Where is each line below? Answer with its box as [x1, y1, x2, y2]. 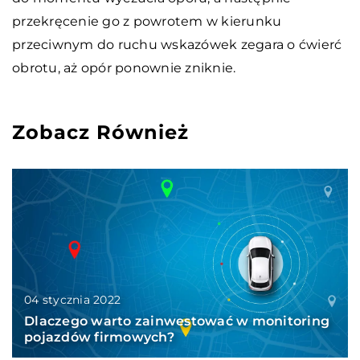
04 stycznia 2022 [24, 292, 121, 307]
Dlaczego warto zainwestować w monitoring [24, 313, 329, 329]
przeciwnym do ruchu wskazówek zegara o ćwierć [12, 36, 342, 52]
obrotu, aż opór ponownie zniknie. [12, 59, 236, 76]
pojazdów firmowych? [24, 329, 174, 345]
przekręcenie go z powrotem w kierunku [12, 13, 282, 29]
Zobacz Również [12, 120, 189, 144]
